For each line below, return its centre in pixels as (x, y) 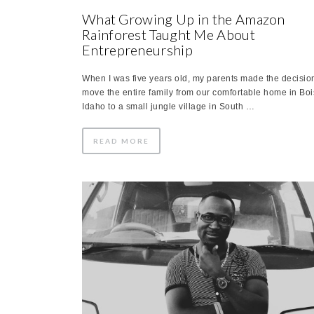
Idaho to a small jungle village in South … (168, 106)
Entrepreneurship (137, 49)
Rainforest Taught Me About (169, 34)
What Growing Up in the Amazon (184, 19)
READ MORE (121, 141)
